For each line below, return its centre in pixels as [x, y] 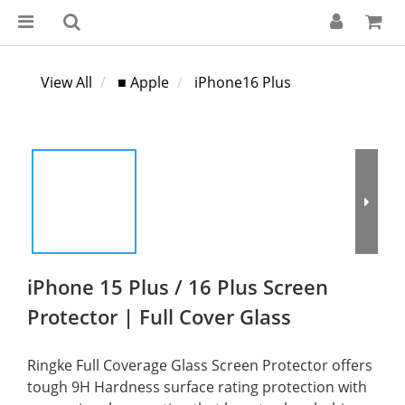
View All [66, 82]
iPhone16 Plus [243, 82]
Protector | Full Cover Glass [159, 316]
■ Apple [143, 82]
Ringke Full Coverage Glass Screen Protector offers [202, 365]
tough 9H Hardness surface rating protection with [199, 387]
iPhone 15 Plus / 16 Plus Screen [178, 287]
